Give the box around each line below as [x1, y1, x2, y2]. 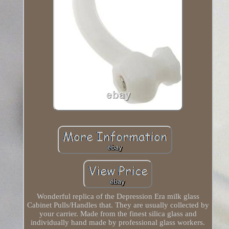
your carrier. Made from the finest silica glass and [39, 210, 197, 218]
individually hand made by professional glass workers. [31, 218, 205, 227]
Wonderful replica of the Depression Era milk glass [36, 192, 199, 201]
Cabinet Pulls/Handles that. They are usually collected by [27, 201, 209, 210]
